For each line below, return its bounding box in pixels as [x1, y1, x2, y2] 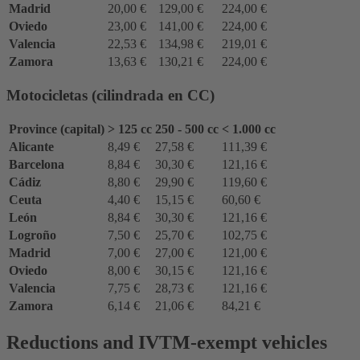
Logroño [9, 227, 56, 242]
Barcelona [9, 157, 64, 171]
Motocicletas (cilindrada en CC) [6, 86, 215, 104]
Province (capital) [9, 121, 104, 136]
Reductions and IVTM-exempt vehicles [6, 331, 327, 353]
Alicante [9, 139, 54, 153]
